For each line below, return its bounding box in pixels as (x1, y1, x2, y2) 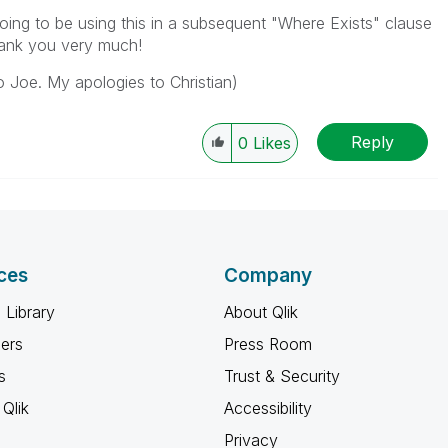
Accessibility (224, 398, 312, 418)
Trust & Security (224, 366, 340, 386)
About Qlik (224, 302, 298, 322)
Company (224, 264, 312, 287)
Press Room (224, 334, 312, 354)
